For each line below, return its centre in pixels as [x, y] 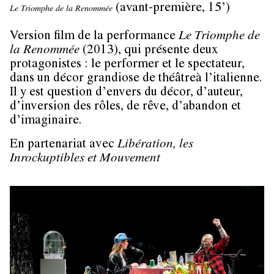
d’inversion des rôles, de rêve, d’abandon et [125, 107]
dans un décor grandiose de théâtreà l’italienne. [136, 79]
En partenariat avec [64, 145]
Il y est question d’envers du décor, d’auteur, [126, 93]
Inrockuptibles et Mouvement [85, 159]
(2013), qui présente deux [149, 51]
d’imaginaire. [47, 121]
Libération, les [155, 145]
